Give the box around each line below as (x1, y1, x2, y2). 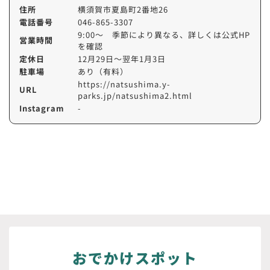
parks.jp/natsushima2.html (78, 89, 192, 101)
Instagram (19, 102, 64, 114)
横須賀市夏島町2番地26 (78, 3, 168, 15)
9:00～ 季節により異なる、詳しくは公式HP (78, 28, 250, 40)
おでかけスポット (72, 246, 198, 268)
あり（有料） (78, 65, 128, 77)
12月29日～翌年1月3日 (78, 52, 166, 64)
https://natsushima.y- (78, 78, 171, 90)
